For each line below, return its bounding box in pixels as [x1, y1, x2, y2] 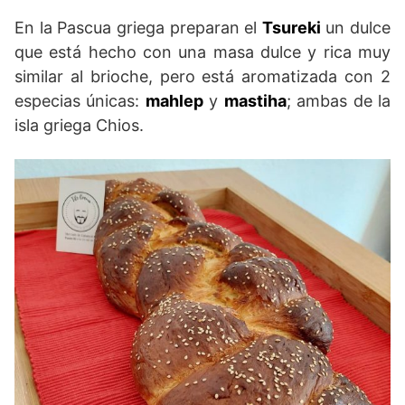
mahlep [145, 91, 203, 111]
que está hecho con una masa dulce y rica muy [14, 42, 391, 62]
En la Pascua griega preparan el [14, 18, 262, 38]
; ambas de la [286, 91, 391, 111]
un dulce [320, 18, 391, 38]
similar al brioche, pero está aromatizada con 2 [14, 67, 391, 87]
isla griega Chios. [14, 116, 144, 136]
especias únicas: [14, 91, 146, 111]
